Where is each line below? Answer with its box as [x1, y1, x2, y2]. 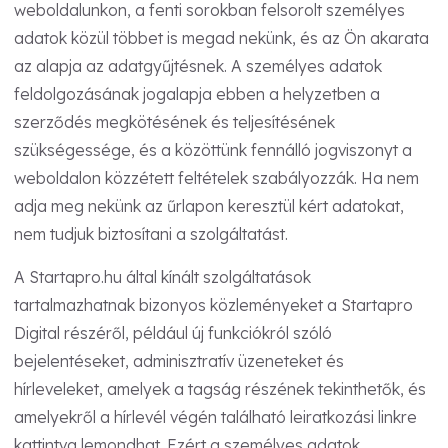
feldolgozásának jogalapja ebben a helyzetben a [14, 83, 380, 104]
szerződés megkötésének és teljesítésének [14, 111, 335, 132]
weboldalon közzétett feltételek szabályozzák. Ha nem [14, 167, 419, 188]
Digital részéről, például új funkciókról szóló [14, 323, 332, 344]
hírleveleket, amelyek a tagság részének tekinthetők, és [14, 379, 426, 400]
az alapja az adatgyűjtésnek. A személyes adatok [14, 55, 382, 76]
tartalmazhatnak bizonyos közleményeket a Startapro [14, 295, 413, 316]
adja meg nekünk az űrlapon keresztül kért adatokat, [14, 195, 404, 216]
